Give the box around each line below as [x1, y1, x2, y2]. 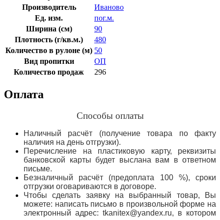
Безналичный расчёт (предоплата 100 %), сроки [24, 173, 216, 182]
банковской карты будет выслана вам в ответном [24, 156, 216, 165]
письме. [24, 165, 52, 173]
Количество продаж [14, 67, 84, 76]
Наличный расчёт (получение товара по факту [24, 129, 216, 138]
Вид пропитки [24, 56, 74, 65]
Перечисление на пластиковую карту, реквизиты [24, 147, 216, 156]
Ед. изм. [35, 13, 63, 22]
